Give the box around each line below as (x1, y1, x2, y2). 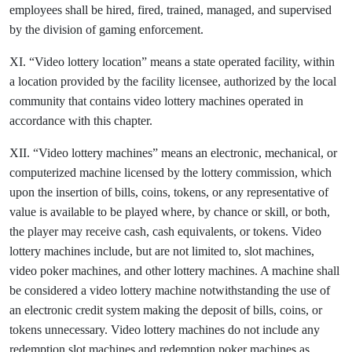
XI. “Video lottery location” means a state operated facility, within (9, 55, 335, 68)
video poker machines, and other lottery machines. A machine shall (9, 264, 339, 277)
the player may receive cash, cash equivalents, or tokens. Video (9, 225, 321, 238)
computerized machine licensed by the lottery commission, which (9, 166, 332, 179)
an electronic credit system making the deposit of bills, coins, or (9, 303, 322, 317)
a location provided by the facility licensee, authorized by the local (9, 75, 336, 88)
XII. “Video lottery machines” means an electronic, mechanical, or (9, 146, 337, 159)
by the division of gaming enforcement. (9, 23, 203, 36)
